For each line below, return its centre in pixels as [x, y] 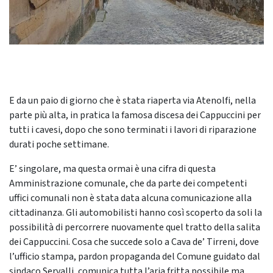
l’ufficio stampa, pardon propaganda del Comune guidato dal [135, 257]
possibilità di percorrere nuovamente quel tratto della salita [135, 228]
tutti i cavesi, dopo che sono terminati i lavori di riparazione [133, 130]
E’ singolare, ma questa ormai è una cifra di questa [112, 169]
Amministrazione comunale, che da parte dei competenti [128, 184]
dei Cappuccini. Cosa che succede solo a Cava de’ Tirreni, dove [134, 242]
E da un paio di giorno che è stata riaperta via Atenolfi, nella [133, 101]
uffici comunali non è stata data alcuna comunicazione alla [130, 198]
